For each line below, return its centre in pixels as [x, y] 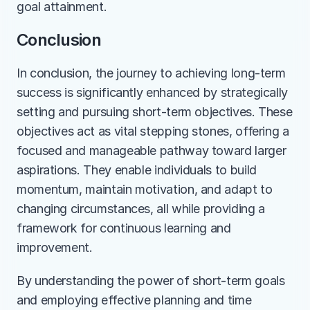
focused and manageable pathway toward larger [152, 151]
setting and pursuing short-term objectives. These [155, 112]
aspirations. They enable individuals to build [137, 170]
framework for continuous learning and [124, 228]
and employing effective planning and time [134, 300]
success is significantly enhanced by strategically [153, 92]
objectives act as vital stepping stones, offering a [153, 131]
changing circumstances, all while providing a [141, 209]
